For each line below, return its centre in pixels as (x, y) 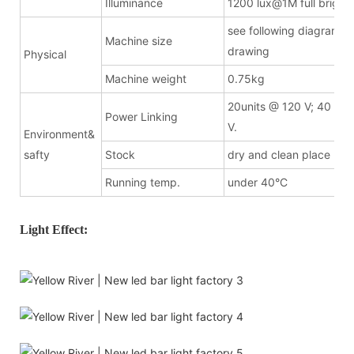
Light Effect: (54, 229)
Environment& (59, 134)
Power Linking (141, 116)
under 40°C (258, 182)
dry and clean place (279, 154)
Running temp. (143, 182)
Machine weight (146, 78)
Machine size (139, 40)
